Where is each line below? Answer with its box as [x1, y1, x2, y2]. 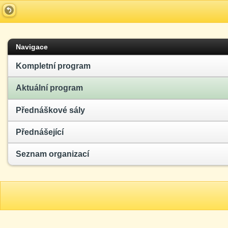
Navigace [16, 42, 48, 51]
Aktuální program [16, 83, 83, 93]
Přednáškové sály [16, 105, 85, 115]
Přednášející [16, 128, 64, 137]
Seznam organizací [16, 150, 89, 159]
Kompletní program [16, 61, 91, 70]
